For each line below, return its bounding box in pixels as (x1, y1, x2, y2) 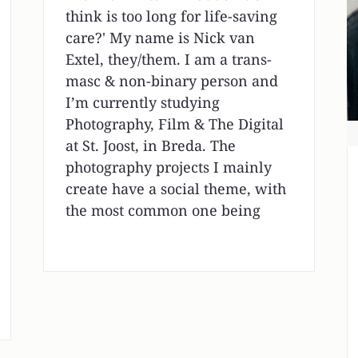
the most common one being (65, 200, 261, 220)
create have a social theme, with (65, 178, 286, 198)
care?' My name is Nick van (65, 27, 255, 47)
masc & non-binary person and (65, 70, 278, 90)
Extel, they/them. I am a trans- (65, 49, 272, 69)
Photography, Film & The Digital (65, 113, 284, 133)
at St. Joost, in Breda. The (65, 135, 236, 155)
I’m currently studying (65, 92, 220, 112)
